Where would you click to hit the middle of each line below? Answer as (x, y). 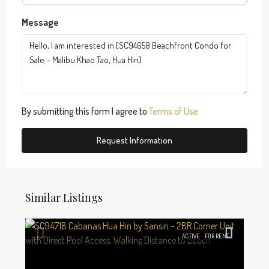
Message (40, 22)
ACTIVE (191, 236)
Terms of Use (174, 111)
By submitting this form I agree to (85, 111)
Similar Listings (64, 197)
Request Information (134, 140)
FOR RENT (217, 236)
